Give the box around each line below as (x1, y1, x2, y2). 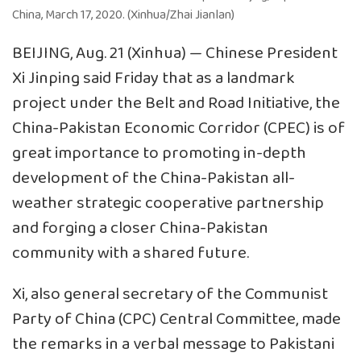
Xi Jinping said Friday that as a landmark (12, 64, 295, 92)
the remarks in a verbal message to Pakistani (12, 330, 334, 358)
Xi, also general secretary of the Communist (12, 280, 328, 308)
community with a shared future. (12, 239, 249, 267)
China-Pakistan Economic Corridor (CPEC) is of (12, 114, 345, 142)
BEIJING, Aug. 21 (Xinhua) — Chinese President (12, 39, 338, 67)
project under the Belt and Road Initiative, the (12, 89, 340, 117)
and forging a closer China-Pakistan (12, 214, 268, 242)
